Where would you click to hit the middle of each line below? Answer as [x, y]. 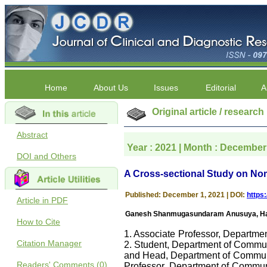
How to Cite [38, 222]
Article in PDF [42, 200]
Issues [166, 88]
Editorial [221, 88]
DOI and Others [46, 156]
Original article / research [208, 112]
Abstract [32, 135]
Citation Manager [49, 243]
